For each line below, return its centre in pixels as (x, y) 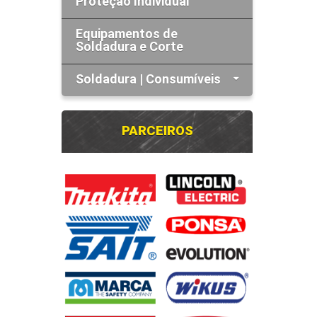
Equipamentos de (127, 34)
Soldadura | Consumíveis (148, 79)
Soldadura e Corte (129, 46)
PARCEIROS (157, 131)
